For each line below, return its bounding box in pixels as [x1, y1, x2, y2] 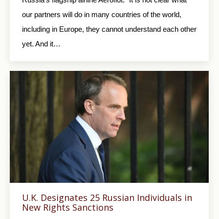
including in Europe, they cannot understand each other [22, 25, 197, 34]
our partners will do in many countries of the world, [22, 10, 181, 19]
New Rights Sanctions [22, 201, 113, 213]
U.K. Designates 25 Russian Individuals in [22, 191, 192, 203]
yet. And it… [22, 40, 61, 48]
